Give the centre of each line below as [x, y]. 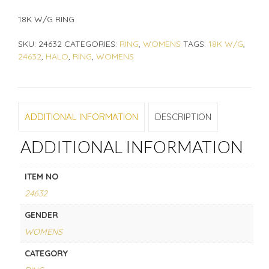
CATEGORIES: [92, 44]
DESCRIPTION [183, 117]
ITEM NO [41, 177]
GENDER [41, 215]
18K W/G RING [46, 19]
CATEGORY [46, 254]
